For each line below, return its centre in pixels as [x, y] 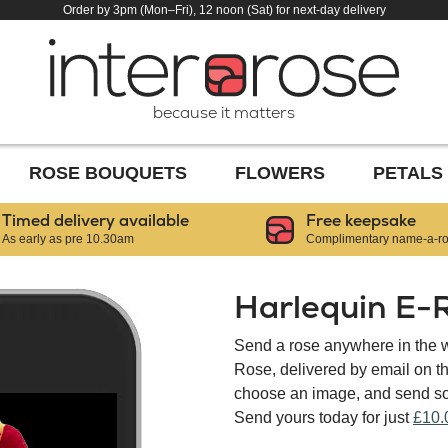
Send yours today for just [323, 418]
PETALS [408, 173]
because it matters [223, 112]
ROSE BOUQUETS [108, 173]
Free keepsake [360, 221]
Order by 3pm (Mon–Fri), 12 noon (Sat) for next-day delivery [224, 9]
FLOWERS [280, 173]
